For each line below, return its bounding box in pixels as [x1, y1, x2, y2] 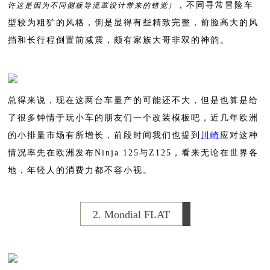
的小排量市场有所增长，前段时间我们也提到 [8, 130, 201, 140]
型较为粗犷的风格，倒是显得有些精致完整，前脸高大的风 [8, 17, 259, 27]
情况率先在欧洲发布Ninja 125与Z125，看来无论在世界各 [8, 148, 259, 157]
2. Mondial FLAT [92, 208, 170, 221]
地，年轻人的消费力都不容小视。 [8, 165, 152, 175]
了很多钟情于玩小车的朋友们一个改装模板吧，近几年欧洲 [8, 113, 259, 122]
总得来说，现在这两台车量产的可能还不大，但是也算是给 [8, 95, 259, 105]
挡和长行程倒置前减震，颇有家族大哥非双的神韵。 [8, 35, 230, 45]
